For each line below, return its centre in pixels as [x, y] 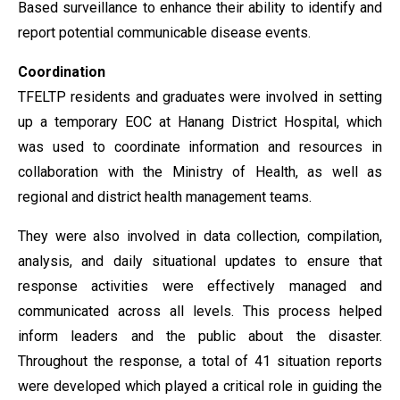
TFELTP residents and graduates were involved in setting [200, 97]
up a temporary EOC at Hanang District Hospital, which [200, 122]
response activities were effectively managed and [200, 286]
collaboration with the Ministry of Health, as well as [200, 172]
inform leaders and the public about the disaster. [200, 336]
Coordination [62, 72]
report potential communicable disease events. [164, 33]
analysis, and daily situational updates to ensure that [200, 261]
